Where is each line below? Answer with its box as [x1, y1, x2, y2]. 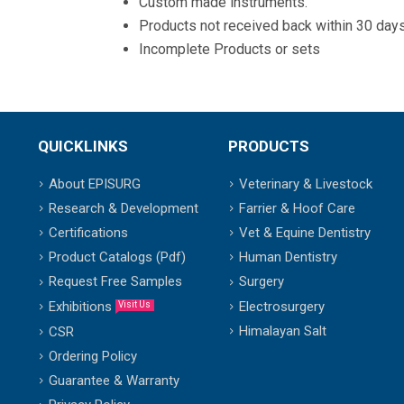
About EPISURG [49, 175, 141, 192]
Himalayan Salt [239, 322, 327, 339]
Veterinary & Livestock [239, 175, 373, 192]
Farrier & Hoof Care [239, 199, 356, 216]
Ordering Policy [49, 347, 137, 364]
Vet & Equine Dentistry [239, 225, 372, 242]
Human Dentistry [239, 249, 338, 266]
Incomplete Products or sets [139, 40, 320, 58]
